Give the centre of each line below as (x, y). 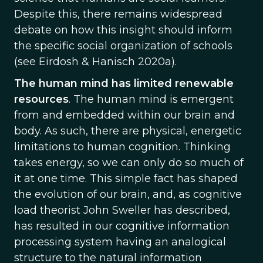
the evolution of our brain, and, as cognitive (128, 194)
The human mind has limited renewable (124, 83)
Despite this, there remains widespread (118, 14)
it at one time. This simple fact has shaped (126, 178)
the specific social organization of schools (123, 46)
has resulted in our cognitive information (122, 226)
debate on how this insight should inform (123, 30)
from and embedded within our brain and (124, 115)
